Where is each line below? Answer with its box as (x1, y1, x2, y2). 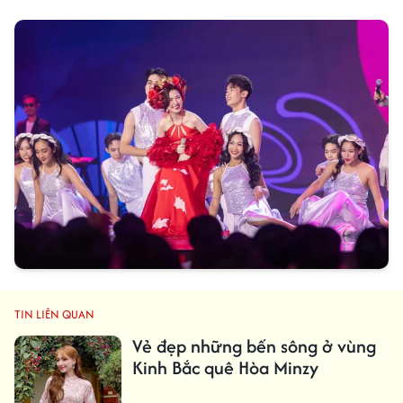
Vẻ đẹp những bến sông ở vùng (131, 333, 376, 360)
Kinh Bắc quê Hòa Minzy (131, 354, 318, 381)
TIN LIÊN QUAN (14, 306, 94, 324)
